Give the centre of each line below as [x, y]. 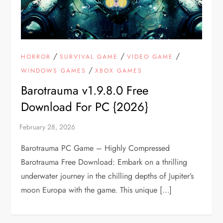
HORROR [36, 56]
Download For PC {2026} [85, 107]
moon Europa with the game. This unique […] [97, 190]
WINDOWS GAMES [54, 70]
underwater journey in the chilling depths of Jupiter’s [108, 176]
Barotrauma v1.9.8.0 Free [85, 90]
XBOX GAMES [119, 70]
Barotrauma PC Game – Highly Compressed [96, 148]
